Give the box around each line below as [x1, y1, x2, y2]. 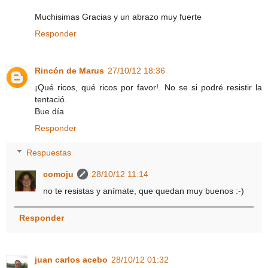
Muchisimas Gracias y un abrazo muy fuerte [35, 11, 202, 22]
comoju [43, 169, 74, 179]
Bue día [35, 106, 64, 116]
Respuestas [26, 148, 72, 158]
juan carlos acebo [35, 255, 108, 265]
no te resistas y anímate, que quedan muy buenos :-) [43, 186, 245, 196]
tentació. [35, 94, 67, 104]
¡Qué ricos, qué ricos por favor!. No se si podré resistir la [35, 82, 262, 92]
